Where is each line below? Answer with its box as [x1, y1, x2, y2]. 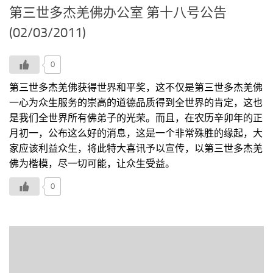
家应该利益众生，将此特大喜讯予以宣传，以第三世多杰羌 [9, 143, 263, 155]
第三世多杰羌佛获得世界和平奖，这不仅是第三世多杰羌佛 [9, 82, 263, 94]
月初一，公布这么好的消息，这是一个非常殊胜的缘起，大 [9, 127, 263, 140]
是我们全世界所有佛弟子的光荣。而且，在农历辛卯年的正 [9, 112, 263, 124]
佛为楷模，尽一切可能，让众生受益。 [9, 158, 175, 170]
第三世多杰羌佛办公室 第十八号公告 [9, 5, 227, 21]
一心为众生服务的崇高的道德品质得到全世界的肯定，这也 [9, 97, 263, 109]
